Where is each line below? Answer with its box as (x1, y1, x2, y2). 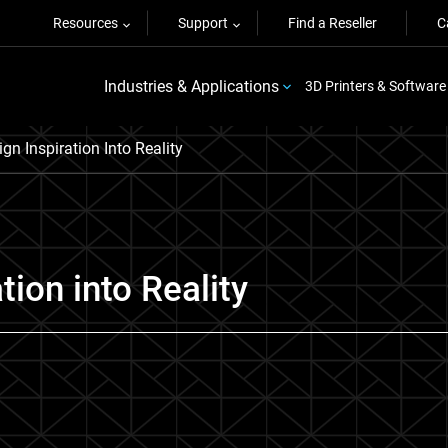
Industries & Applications (103, 76, 279, 96)
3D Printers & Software (304, 78, 446, 94)
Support (178, 15, 228, 31)
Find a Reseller (288, 15, 377, 31)
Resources (53, 15, 118, 31)
